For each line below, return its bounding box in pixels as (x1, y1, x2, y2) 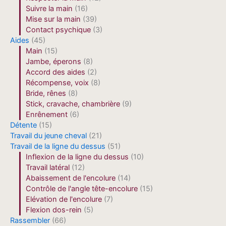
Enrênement (26, 110, 68, 120)
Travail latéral (26, 163, 70, 173)
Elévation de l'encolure (26, 195, 102, 204)
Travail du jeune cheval (10, 131, 87, 141)
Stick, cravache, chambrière (26, 99, 121, 109)
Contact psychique (26, 25, 91, 35)
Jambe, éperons (26, 57, 82, 67)
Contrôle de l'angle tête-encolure (26, 184, 138, 194)
